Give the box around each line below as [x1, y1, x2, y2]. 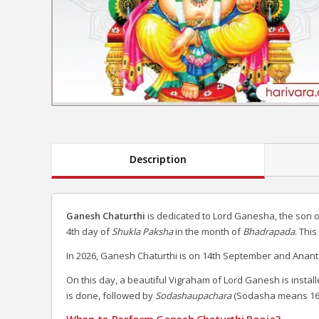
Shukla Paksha [112, 224, 173, 238]
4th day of [66, 224, 112, 238]
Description [130, 152, 187, 167]
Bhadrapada [243, 224, 295, 238]
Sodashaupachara [155, 288, 231, 302]
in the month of [173, 224, 243, 238]
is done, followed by [66, 288, 155, 302]
